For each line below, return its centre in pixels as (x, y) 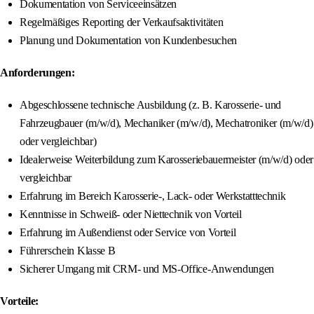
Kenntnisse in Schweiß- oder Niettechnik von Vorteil (131, 214)
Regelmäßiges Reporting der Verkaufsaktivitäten (122, 22)
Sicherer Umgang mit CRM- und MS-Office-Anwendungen (147, 269)
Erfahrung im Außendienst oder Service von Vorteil (128, 233)
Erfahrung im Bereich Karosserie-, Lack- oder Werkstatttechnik (153, 196)
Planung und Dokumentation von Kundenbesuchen (128, 41)
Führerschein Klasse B (68, 251)
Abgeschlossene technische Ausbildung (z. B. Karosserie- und (151, 105)
